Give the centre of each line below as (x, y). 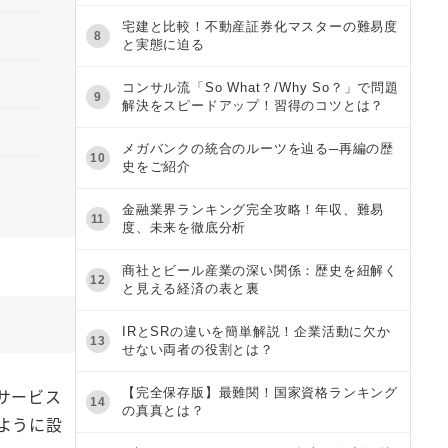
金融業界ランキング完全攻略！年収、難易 (253, 209)
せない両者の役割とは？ (198, 349)
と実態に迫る (163, 44)
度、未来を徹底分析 (184, 227)
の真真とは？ (163, 410)
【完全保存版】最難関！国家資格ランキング (260, 392)
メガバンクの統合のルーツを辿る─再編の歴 (258, 148)
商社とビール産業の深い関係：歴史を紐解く (260, 270)
